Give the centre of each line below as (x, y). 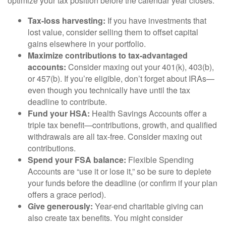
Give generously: (60, 206)
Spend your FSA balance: (77, 160)
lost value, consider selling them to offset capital (113, 32)
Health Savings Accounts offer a (148, 114)
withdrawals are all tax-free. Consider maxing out (115, 137)
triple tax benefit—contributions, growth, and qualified (122, 125)
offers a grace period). (67, 195)
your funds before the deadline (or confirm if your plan (123, 183)
